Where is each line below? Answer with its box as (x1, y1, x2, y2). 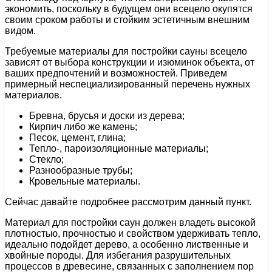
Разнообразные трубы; (29, 165, 132, 175)
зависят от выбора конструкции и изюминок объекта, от (5, 56, 254, 67)
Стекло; (29, 154, 64, 165)
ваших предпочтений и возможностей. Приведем (5, 67, 227, 78)
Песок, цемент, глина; (29, 132, 126, 143)
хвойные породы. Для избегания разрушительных (5, 250, 231, 260)
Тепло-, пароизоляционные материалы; (29, 143, 208, 154)
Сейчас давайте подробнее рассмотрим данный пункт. (5, 196, 251, 207)
